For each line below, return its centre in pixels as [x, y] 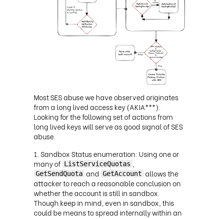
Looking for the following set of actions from [103, 117]
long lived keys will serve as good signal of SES [108, 127]
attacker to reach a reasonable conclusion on [107, 183]
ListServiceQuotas [97, 164]
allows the [161, 174]
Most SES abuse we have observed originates [106, 97]
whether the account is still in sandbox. [97, 193]
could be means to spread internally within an [108, 213]
